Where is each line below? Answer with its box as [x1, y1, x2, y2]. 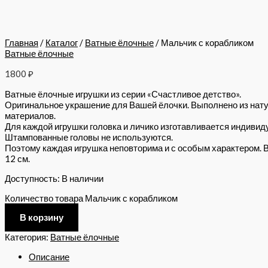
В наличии [62, 173, 103, 184]
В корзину [20, 212, 63, 223]
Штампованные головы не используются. [5, 132, 173, 142]
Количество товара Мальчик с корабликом [5, 193, 178, 203]
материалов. [5, 110, 56, 121]
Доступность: [5, 173, 60, 184]
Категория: [5, 232, 50, 242]
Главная [5, 37, 38, 48]
